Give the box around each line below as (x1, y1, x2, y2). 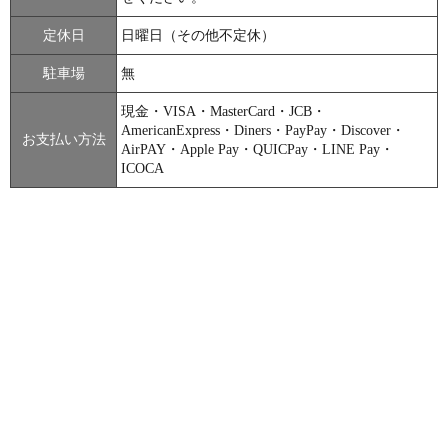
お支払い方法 (21, 131, 106, 147)
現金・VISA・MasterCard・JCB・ (121, 103, 327, 119)
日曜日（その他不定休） (121, 27, 276, 43)
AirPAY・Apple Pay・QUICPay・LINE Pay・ (121, 141, 395, 157)
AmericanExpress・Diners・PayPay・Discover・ (121, 122, 406, 138)
